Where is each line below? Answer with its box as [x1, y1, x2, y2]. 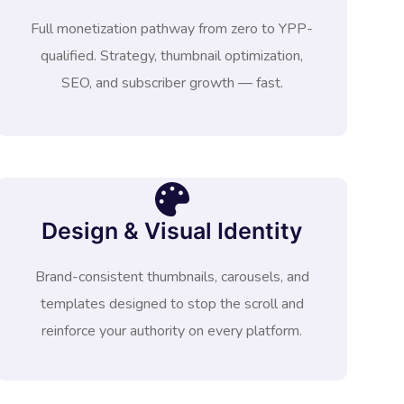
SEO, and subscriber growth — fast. [60, 73, 283, 93]
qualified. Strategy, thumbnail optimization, [41, 46, 304, 66]
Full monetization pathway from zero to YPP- [31, 19, 314, 39]
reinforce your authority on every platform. [41, 321, 303, 341]
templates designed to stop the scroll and [40, 294, 304, 314]
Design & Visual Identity [41, 217, 303, 244]
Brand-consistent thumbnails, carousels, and [34, 267, 309, 287]
